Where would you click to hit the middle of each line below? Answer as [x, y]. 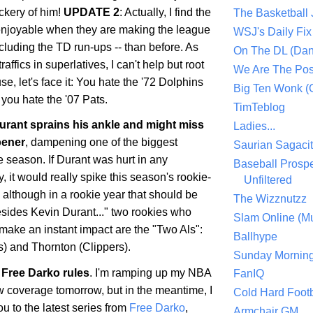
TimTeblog [259, 108]
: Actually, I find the [165, 12]
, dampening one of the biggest [101, 143]
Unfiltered [268, 180]
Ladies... [254, 126]
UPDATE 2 [92, 12]
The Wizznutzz [270, 198]
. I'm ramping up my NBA [150, 273]
